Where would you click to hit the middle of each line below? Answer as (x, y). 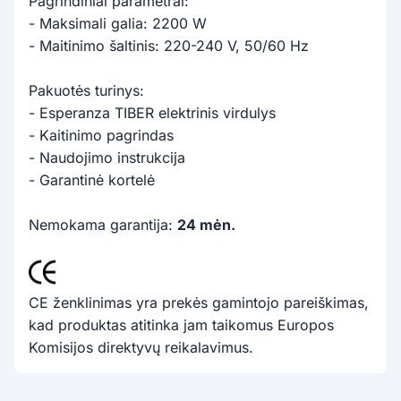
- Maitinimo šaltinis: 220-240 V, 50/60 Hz (169, 45)
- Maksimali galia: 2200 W (118, 23)
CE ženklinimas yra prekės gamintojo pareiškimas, (199, 302)
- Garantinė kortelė (92, 179)
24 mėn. (206, 224)
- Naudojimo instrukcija (107, 157)
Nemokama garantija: (103, 224)
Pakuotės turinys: (86, 90)
